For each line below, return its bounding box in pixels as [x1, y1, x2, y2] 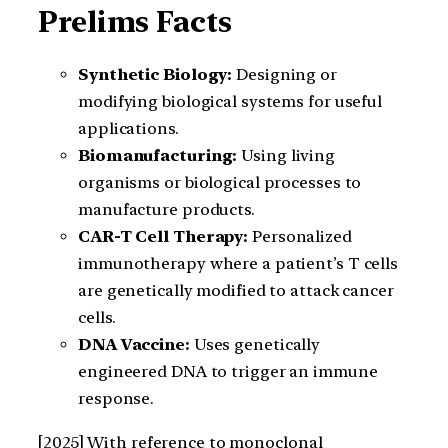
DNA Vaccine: [78, 335, 190, 355]
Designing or [232, 65, 337, 85]
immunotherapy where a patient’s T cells [78, 254, 399, 274]
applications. [78, 119, 179, 139]
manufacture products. [78, 200, 255, 220]
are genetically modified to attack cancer [78, 281, 394, 301]
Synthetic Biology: [78, 65, 233, 85]
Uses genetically [189, 335, 321, 355]
